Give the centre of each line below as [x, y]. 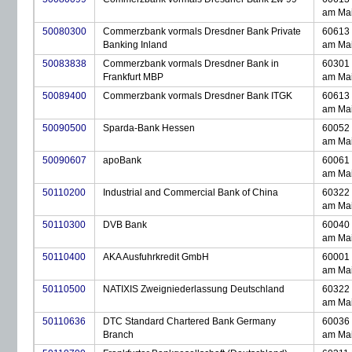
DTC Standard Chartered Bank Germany [189, 321]
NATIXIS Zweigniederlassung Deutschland [194, 289]
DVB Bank [125, 225]
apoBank [122, 160]
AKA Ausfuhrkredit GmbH [156, 257]
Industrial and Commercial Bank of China [191, 192]
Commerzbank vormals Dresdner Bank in [191, 64]
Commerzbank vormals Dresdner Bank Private [202, 31]
